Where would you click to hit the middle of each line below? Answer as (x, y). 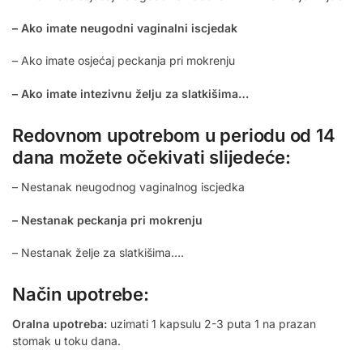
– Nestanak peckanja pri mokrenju (107, 220)
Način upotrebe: (81, 295)
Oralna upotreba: (60, 324)
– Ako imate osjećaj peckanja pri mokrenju (124, 61)
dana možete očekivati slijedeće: (152, 158)
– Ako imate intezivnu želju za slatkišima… (130, 93)
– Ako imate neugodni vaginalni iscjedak (125, 28)
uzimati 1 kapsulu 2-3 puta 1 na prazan (211, 324)
